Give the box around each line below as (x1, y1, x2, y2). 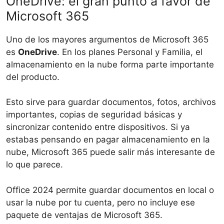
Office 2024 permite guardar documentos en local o (6, 184, 214, 195)
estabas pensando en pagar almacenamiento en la (6, 134, 210, 145)
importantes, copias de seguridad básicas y (6, 109, 182, 120)
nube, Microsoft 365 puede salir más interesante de (6, 147, 215, 157)
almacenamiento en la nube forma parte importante (6, 59, 214, 69)
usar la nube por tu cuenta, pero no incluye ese (6, 197, 195, 207)
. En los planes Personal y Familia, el (57, 46, 202, 57)
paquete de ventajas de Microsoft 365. (6, 209, 162, 220)
